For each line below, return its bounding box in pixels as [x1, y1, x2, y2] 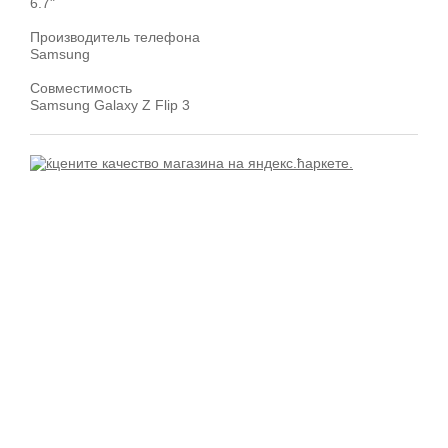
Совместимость [30, 80, 132, 96]
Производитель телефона [30, 29, 200, 45]
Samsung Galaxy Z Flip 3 [30, 97, 190, 113]
